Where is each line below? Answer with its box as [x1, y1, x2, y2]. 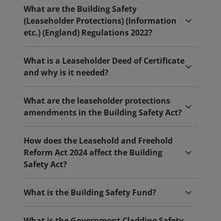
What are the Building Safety [24, 3, 137, 14]
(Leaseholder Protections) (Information [24, 15, 177, 26]
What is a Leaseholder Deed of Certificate [24, 55, 184, 66]
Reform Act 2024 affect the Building [24, 147, 162, 158]
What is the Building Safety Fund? [24, 187, 156, 198]
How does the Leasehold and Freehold [24, 135, 173, 146]
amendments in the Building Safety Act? [24, 107, 182, 118]
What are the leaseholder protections [24, 95, 170, 106]
